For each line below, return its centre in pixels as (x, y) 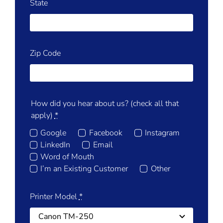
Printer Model (54, 196)
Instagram (163, 133)
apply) (43, 116)
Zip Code (45, 54)
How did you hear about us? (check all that (105, 104)
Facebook (106, 133)
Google (54, 133)
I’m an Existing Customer (84, 168)
